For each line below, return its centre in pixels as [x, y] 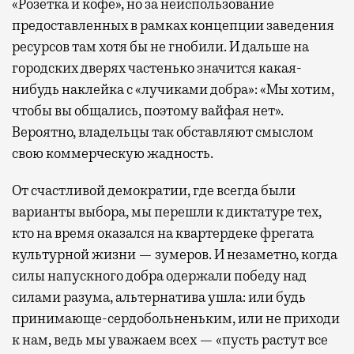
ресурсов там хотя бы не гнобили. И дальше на [160, 46]
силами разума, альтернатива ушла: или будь [159, 297]
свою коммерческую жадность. [113, 153]
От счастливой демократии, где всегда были [154, 190]
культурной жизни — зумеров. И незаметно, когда [175, 254]
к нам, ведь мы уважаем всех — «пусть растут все [170, 339]
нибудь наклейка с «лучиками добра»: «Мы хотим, [173, 89]
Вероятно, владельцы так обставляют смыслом [163, 132]
